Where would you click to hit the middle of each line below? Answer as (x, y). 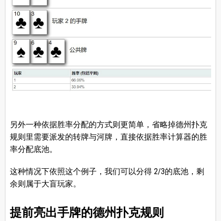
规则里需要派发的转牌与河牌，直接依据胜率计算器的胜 (108, 137)
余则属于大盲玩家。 (45, 184)
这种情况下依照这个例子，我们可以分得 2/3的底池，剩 (107, 172)
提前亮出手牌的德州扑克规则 (87, 213)
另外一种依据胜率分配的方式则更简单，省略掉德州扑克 (108, 125)
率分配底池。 (33, 149)
